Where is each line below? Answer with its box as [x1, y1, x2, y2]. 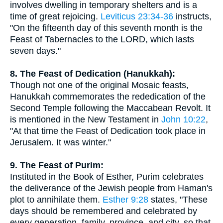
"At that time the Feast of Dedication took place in [10, 126, 206, 136]
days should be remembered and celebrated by [10, 206, 197, 216]
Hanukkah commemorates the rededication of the [10, 92, 206, 102]
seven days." [10, 46, 61, 56]
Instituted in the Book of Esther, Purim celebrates [10, 172, 204, 182]
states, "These [148, 195, 208, 205]
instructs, [173, 11, 212, 21]
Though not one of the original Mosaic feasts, [10, 80, 189, 90]
